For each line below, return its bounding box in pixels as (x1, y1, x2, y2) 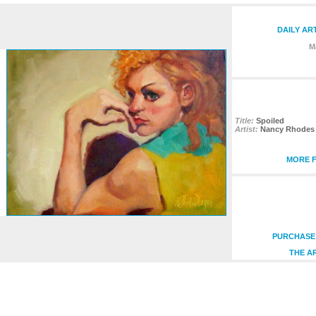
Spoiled (256, 116, 284, 125)
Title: (235, 116, 254, 125)
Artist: (235, 125, 258, 133)
